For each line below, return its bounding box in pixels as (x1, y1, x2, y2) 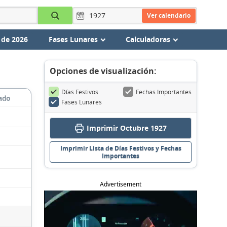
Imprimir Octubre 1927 (86, 123, 167, 133)
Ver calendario (146, 11, 191, 20)
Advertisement (100, 180, 141, 188)
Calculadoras (125, 34, 170, 44)
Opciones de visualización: (50, 65, 157, 77)
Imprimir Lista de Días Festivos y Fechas (60, 144, 181, 153)
